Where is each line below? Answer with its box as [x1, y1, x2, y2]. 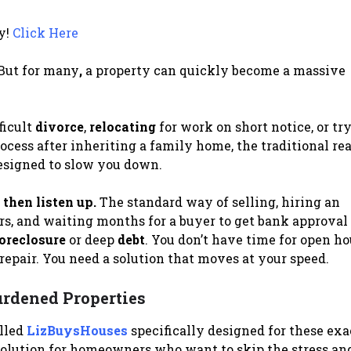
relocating [89, 118, 156, 135]
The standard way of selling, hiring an [96, 193, 340, 210]
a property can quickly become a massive [81, 61, 346, 78]
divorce [34, 118, 84, 135]
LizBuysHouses [26, 321, 128, 338]
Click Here [12, 24, 78, 41]
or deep [65, 230, 118, 248]
